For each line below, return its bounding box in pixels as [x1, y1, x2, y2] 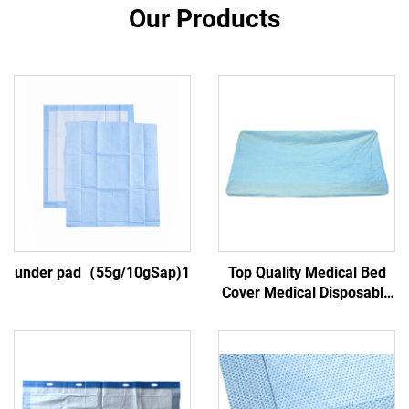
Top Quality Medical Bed [227, 264, 386, 282]
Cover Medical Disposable [222, 284, 392, 302]
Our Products [129, 4, 280, 35]
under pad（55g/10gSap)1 [15, 264, 190, 282]
